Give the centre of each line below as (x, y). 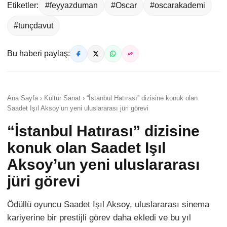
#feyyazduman (71, 5)
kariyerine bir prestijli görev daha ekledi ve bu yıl (99, 218)
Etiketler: (23, 5)
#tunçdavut (33, 26)
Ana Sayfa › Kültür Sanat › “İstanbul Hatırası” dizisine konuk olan (102, 98)
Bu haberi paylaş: (39, 53)
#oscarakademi (178, 5)
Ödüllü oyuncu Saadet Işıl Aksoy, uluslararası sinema (108, 204)
